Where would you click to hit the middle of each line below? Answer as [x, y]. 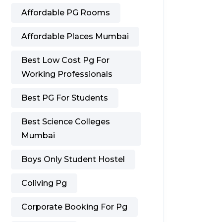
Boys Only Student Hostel [73, 159]
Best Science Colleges [66, 121]
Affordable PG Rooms [66, 12]
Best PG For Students [65, 98]
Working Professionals [67, 74]
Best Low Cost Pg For [65, 60]
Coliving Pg [44, 183]
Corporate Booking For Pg [74, 207]
